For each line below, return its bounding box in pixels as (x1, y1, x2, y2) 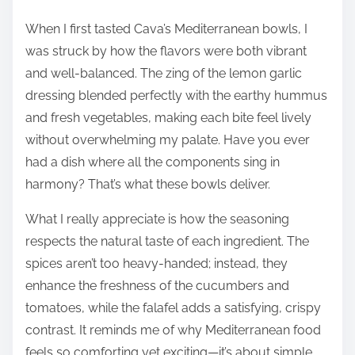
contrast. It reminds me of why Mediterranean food (25, 323, 321, 338)
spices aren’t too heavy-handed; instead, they (25, 256, 288, 272)
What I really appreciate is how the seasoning (25, 212, 289, 227)
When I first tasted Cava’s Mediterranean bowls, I (25, 21, 307, 37)
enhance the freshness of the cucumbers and (25, 278, 289, 294)
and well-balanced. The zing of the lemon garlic (25, 66, 302, 82)
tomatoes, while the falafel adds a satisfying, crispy (25, 300, 321, 316)
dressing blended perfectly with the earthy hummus (25, 88, 327, 104)
